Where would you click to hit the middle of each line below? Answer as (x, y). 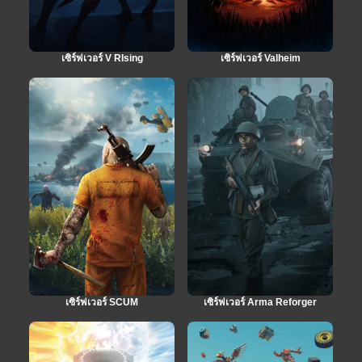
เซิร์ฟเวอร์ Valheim (260, 58)
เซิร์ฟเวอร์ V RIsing (102, 58)
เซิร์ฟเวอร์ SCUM (102, 302)
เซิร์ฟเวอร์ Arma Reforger (260, 302)
